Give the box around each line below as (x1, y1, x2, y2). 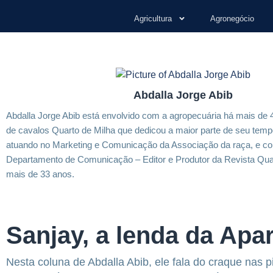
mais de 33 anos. (6, 169, 74, 179)
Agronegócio (210, 14, 254, 23)
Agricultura (134, 14, 172, 23)
